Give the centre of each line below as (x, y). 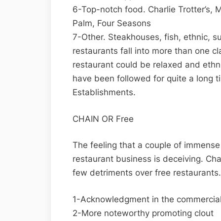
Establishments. (104, 92)
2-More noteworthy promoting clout (143, 213)
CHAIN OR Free (103, 119)
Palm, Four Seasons (112, 23)
